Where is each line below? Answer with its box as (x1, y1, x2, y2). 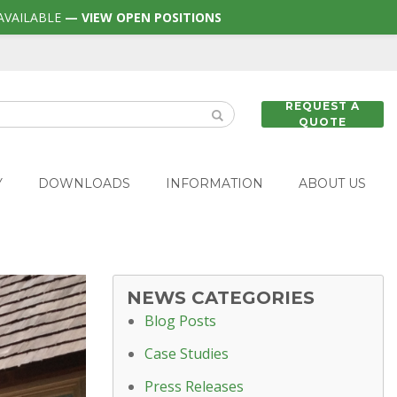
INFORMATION (166, 175, 263, 191)
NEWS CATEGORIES (127, 286, 315, 308)
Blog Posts (144, 310, 216, 331)
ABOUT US (299, 175, 366, 191)
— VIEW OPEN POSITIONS (61, 9, 222, 26)
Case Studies (144, 343, 229, 363)
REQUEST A (285, 98, 360, 113)
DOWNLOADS (38, 175, 130, 191)
